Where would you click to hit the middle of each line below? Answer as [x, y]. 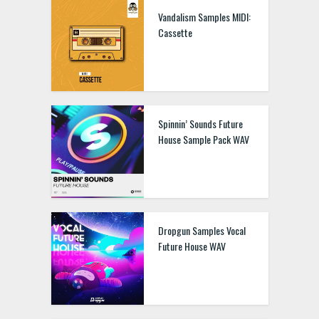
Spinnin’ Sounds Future [200, 124]
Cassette [175, 32]
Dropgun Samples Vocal [202, 230]
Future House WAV [192, 246]
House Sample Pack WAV [203, 139]
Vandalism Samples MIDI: [204, 17]
